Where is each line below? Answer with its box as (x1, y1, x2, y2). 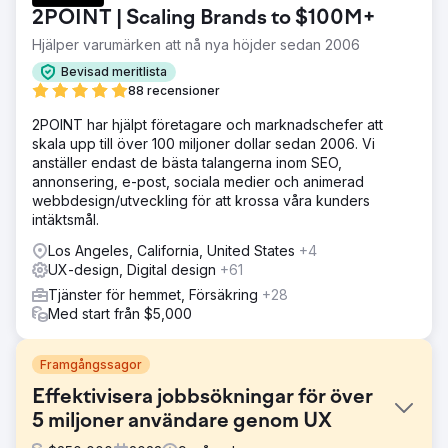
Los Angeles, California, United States (48, 241, 299, 259)
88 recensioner (128, 82, 220, 98)
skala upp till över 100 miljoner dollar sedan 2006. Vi (32, 134, 375, 152)
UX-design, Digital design (48, 260, 220, 278)
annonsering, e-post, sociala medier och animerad (32, 172, 364, 190)
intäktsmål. (32, 210, 99, 228)
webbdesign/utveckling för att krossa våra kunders (32, 191, 370, 209)
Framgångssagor (40, 356, 142, 372)
